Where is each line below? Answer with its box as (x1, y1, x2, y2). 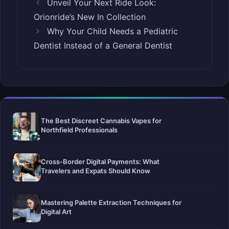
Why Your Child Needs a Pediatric (47, 26, 178, 36)
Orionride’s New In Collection (34, 11, 146, 22)
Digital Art (41, 207, 72, 216)
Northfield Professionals (41, 125, 118, 134)
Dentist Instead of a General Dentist (34, 40, 172, 51)
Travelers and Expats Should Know (41, 166, 150, 175)
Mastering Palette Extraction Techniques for (41, 198, 181, 207)
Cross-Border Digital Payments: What (41, 157, 159, 166)
